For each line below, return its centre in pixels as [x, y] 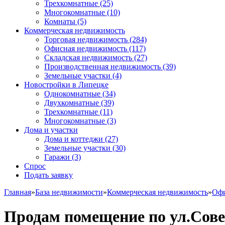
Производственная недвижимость [102, 67]
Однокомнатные [72, 94]
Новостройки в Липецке [66, 85]
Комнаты [60, 21]
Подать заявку [48, 175]
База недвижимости [69, 192]
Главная [18, 192]
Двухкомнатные [72, 103]
